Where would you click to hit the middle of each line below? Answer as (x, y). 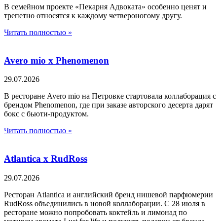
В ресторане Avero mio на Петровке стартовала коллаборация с (110, 96)
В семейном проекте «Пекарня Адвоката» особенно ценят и (105, 6)
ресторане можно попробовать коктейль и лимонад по (95, 212)
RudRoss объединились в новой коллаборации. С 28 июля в (105, 203)
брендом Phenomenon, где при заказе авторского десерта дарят (109, 105)
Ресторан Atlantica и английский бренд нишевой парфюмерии (109, 194)
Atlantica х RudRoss (46, 159)
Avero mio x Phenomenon (56, 60)
